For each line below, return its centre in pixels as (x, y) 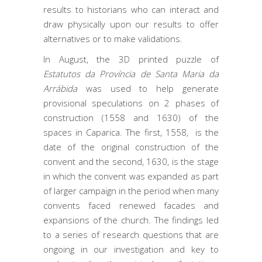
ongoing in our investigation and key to (131, 249)
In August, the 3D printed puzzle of (131, 59)
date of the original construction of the (131, 147)
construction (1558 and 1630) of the (131, 118)
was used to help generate (148, 88)
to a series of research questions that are (131, 235)
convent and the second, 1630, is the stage (131, 161)
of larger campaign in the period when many (131, 191)
